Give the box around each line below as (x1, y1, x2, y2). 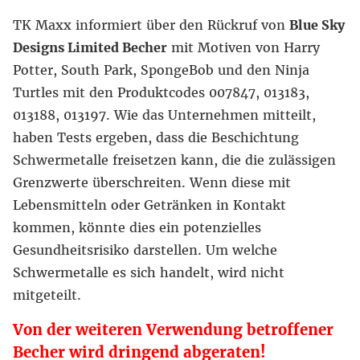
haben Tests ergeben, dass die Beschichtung (13, 129, 299, 145)
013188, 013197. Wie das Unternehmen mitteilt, (13, 107, 316, 123)
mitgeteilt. (13, 287, 81, 303)
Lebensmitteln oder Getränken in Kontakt (13, 197, 286, 213)
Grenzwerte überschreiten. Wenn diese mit (13, 174, 291, 190)
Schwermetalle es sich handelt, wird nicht (13, 264, 284, 280)
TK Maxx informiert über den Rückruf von (13, 17, 289, 33)
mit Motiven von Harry (167, 39, 320, 55)
